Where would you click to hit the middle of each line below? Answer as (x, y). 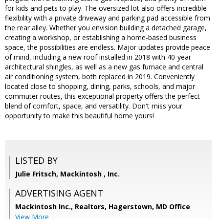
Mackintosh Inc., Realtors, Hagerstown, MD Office (103, 207)
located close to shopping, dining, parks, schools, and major (100, 87)
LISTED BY (36, 161)
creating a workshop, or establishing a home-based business (101, 38)
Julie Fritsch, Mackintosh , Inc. (67, 174)
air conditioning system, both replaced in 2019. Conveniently (100, 77)
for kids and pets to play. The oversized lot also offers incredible (106, 8)
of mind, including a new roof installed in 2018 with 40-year (98, 57)
